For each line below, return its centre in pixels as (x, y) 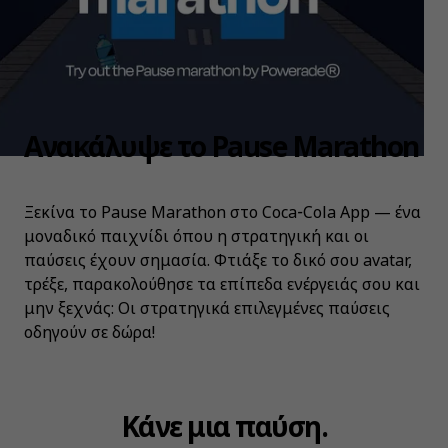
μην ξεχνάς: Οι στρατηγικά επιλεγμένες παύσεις (207, 308)
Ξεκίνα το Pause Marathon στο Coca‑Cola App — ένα (222, 212)
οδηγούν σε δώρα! (89, 332)
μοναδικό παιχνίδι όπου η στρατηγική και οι (196, 236)
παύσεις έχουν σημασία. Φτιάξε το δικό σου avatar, (218, 260)
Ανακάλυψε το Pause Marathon (221, 146)
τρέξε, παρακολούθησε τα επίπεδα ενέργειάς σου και (222, 284)
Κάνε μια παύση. (224, 425)
